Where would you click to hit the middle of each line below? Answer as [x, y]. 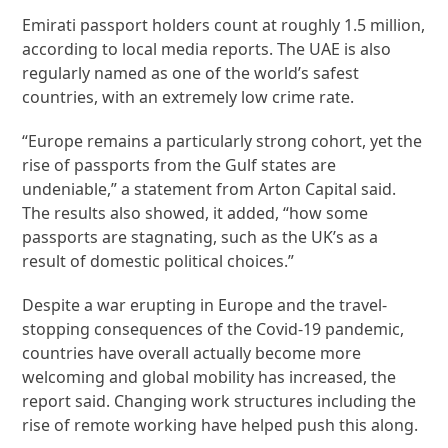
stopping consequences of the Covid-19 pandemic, [213, 328]
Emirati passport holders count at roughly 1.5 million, [224, 24]
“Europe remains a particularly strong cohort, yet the [222, 140]
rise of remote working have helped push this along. [220, 424]
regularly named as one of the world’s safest [191, 72]
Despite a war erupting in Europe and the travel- [205, 304]
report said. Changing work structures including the [219, 400]
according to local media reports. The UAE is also [207, 48]
